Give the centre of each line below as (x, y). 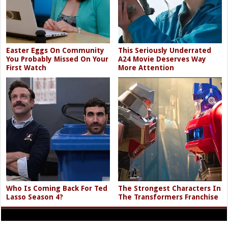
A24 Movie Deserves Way (162, 59)
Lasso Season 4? (35, 197)
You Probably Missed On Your (58, 59)
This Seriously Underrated (165, 51)
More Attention (146, 68)
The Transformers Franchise (168, 197)
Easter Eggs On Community (55, 51)
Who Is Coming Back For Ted (57, 188)
